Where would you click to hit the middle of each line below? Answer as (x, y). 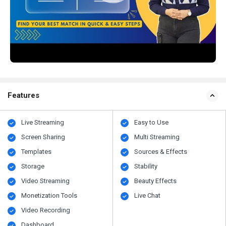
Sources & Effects (161, 151)
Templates (37, 151)
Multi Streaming (157, 137)
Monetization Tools (49, 195)
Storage (33, 166)
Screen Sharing (43, 137)
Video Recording (46, 210)
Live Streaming (43, 122)
